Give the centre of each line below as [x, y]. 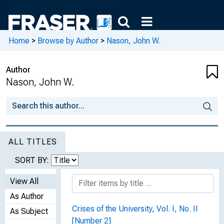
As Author [27, 196]
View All [24, 181]
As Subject [29, 211]
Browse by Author [68, 40]
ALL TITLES [33, 142]
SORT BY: [33, 160]
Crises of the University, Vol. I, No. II [135, 209]
